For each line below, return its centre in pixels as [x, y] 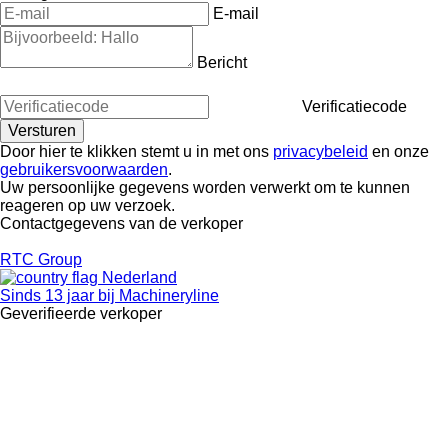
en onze [398, 151]
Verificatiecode [354, 106]
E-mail [236, 13]
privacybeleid [320, 151]
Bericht [222, 62]
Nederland [137, 277]
